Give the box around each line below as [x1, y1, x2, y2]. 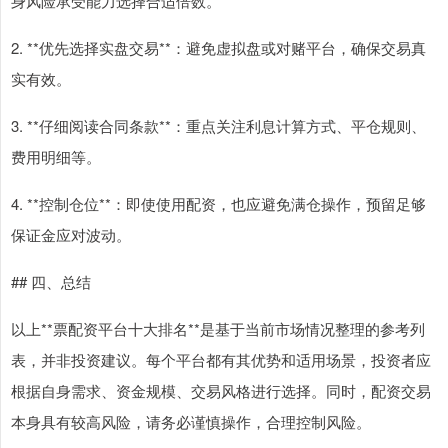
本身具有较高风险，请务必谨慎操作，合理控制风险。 [11, 411, 371, 432]
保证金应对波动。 [11, 224, 131, 245]
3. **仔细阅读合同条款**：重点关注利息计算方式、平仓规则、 [11, 115, 426, 136]
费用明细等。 [11, 146, 101, 167]
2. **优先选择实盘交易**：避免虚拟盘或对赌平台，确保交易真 [11, 37, 426, 58]
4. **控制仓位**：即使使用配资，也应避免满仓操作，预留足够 [11, 193, 426, 214]
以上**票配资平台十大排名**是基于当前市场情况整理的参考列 [11, 318, 425, 339]
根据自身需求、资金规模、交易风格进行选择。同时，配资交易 [11, 380, 431, 401]
